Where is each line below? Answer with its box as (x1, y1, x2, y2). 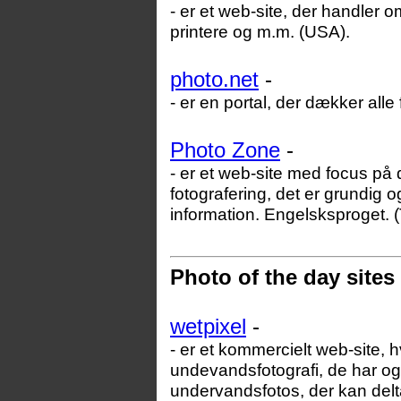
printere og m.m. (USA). (170, 21, 350, 41)
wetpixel (170, 314, 246, 338)
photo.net (170, 67, 259, 91)
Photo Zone (170, 138, 280, 162)
